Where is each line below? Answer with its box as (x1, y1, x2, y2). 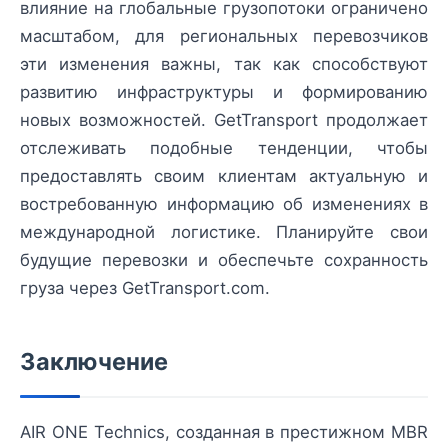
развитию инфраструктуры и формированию (20, 81, 428, 102)
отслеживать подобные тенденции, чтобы (20, 137, 428, 158)
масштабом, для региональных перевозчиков (20, 25, 428, 46)
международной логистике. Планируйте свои (20, 221, 428, 242)
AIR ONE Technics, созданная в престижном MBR (20, 421, 428, 442)
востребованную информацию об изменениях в (20, 193, 428, 214)
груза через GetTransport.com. (20, 277, 270, 298)
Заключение (20, 346, 168, 376)
